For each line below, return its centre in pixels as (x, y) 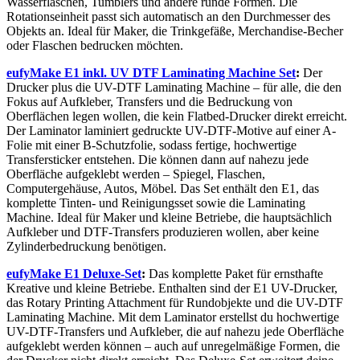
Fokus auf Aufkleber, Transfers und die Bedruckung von (149, 102)
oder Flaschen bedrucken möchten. (95, 46)
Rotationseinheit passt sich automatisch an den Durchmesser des (168, 17)
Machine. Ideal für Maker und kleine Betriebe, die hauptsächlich (169, 218)
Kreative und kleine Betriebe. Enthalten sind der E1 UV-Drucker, (172, 288)
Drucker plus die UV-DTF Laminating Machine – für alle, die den (174, 88)
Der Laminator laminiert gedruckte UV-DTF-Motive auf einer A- (171, 131)
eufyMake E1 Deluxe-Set (74, 274)
